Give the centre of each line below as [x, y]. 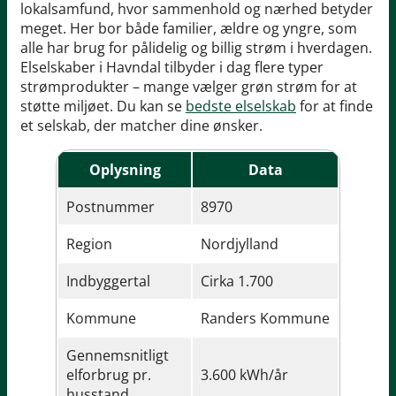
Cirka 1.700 [237, 281]
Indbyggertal [108, 281]
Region [89, 244]
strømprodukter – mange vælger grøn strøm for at [189, 86]
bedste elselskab [241, 106]
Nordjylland [240, 244]
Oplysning [125, 169]
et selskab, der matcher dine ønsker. [141, 125]
